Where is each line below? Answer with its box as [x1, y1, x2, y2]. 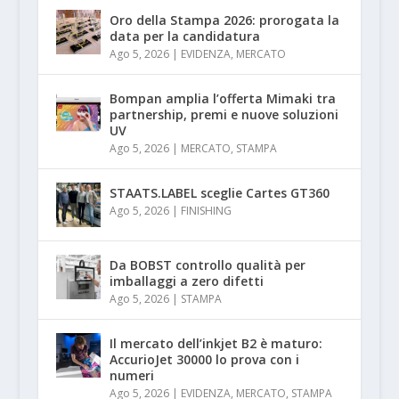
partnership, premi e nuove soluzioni [109, 106, 338, 124]
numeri [109, 367, 154, 385]
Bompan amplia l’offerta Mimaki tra [109, 90, 336, 108]
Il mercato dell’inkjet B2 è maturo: [109, 335, 322, 353]
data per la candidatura [109, 28, 260, 45]
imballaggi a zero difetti [109, 273, 264, 290]
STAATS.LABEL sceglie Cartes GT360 [109, 184, 330, 202]
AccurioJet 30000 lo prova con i [109, 351, 299, 369]
